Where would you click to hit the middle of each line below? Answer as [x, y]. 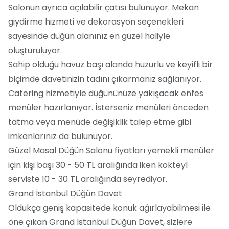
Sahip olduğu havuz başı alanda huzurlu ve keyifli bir [110, 64]
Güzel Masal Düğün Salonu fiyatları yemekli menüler [111, 150]
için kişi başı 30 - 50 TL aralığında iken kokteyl [98, 165]
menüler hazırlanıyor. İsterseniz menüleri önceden [108, 107]
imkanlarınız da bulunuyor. [60, 136]
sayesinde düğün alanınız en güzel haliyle [89, 36]
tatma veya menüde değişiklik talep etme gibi [100, 122]
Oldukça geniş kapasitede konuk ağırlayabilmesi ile [109, 208]
